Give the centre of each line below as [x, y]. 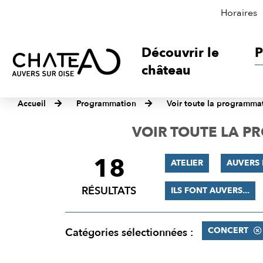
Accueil [32, 104]
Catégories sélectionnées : [129, 233]
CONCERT [228, 230]
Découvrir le [181, 53]
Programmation [106, 104]
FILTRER [90, 162]
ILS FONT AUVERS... [210, 190]
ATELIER [187, 163]
